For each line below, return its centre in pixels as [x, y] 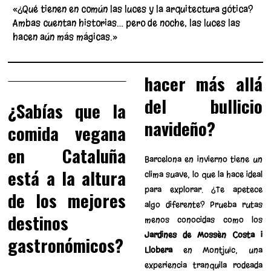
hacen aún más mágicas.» [65, 37]
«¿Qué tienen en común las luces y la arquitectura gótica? [133, 9]
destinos [38, 222]
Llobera [158, 250]
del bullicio [203, 106]
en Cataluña [67, 155]
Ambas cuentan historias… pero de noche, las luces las [127, 23]
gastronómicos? [66, 245]
